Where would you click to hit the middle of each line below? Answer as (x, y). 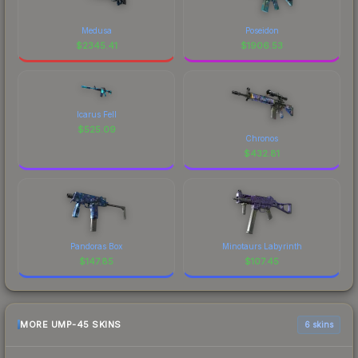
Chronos (262, 138)
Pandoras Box (96, 246)
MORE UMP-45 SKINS (71, 325)
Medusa (96, 30)
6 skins (319, 324)
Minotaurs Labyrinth (262, 246)
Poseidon (262, 30)
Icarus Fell (96, 114)
